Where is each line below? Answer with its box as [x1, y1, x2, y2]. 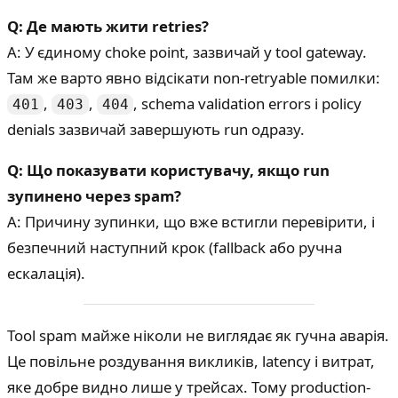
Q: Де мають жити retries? [7, 15, 209, 36]
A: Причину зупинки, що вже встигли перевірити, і [7, 211, 375, 232]
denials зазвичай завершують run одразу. [7, 118, 305, 139]
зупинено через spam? [7, 185, 181, 206]
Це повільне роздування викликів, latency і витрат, [7, 350, 375, 371]
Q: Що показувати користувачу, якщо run [7, 159, 330, 180]
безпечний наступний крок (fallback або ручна [7, 236, 342, 258]
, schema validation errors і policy [133, 92, 362, 114]
